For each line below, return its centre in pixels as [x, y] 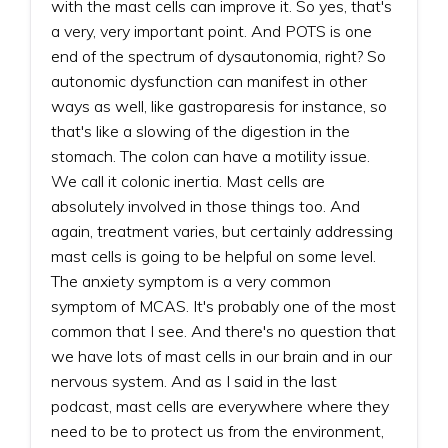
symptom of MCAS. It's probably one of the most [223, 305]
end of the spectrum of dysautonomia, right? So [218, 55]
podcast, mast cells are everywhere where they [220, 405]
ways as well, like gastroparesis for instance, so [219, 105]
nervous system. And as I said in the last [194, 380]
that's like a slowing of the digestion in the [200, 130]
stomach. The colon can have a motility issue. [210, 155]
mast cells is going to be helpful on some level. [213, 255]
